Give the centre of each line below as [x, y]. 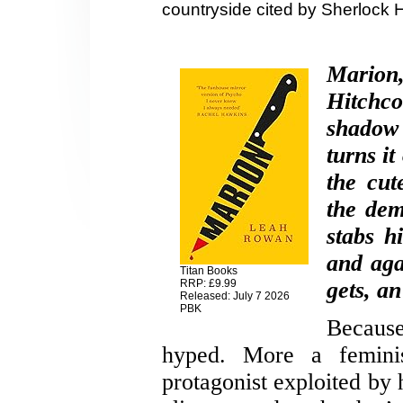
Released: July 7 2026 [235, 296]
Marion [363, 75]
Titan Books [209, 271]
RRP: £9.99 [208, 284]
